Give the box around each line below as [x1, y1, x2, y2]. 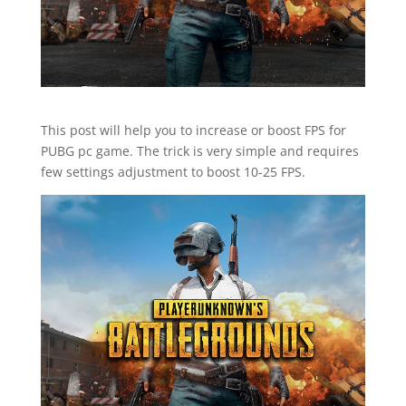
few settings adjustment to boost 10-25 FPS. [40, 162, 305, 180]
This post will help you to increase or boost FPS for [40, 121, 346, 139]
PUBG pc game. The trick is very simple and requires [40, 141, 359, 159]
